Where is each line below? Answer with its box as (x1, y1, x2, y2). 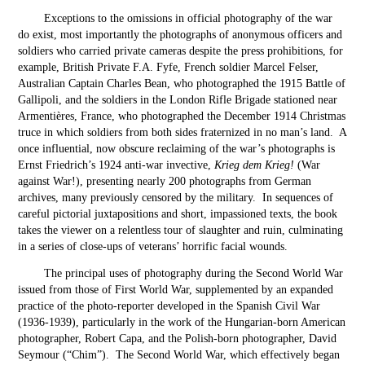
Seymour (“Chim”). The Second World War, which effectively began (18, 349, 341, 361)
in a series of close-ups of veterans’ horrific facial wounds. (18, 240, 288, 253)
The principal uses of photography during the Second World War (18, 267, 344, 279)
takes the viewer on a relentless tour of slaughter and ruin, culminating (18, 224, 344, 236)
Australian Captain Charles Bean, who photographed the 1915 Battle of (18, 77, 346, 90)
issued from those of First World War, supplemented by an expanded (18, 284, 334, 296)
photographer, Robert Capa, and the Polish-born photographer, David (18, 332, 337, 345)
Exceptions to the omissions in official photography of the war (44, 12, 333, 24)
